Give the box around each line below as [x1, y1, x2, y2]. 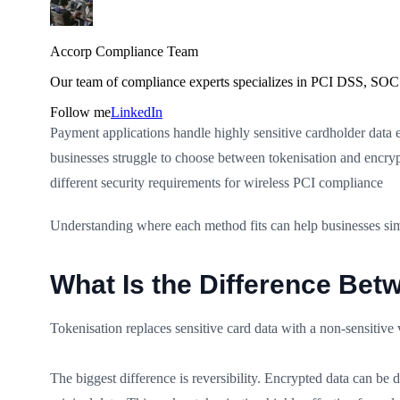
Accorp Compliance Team [50, 43, 198, 59]
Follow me [50, 104, 111, 120]
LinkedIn [111, 104, 162, 120]
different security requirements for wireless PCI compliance [50, 174, 383, 190]
